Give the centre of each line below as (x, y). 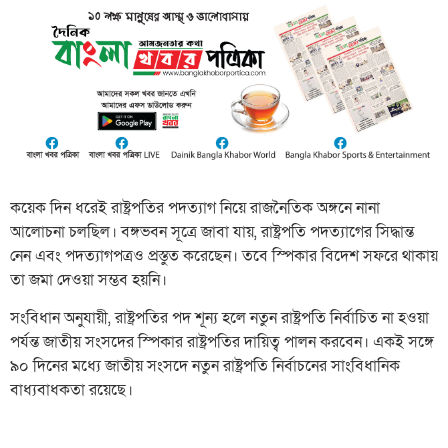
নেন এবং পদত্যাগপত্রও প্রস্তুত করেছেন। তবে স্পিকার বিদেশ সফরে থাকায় (224, 256)
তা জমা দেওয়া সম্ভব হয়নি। (88, 280)
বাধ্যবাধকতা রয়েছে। (71, 390)
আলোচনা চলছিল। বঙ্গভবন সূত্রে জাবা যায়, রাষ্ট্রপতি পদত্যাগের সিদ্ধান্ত (212, 232)
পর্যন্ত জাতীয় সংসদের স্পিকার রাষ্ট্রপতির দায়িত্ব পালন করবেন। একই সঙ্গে (222, 342)
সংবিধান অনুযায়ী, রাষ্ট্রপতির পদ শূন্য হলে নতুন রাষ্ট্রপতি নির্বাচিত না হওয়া (219, 318)
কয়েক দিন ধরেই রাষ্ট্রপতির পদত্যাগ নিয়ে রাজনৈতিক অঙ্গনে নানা (195, 208)
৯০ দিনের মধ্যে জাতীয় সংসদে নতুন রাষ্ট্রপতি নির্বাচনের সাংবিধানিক (205, 366)
